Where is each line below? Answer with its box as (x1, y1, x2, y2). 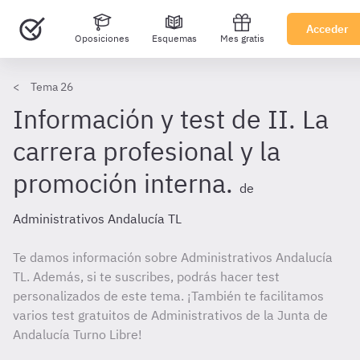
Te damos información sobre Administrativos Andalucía (13, 249, 333, 265)
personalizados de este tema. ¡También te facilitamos (13, 288, 324, 304)
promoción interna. (13, 166, 233, 200)
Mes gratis (219, 32, 264, 44)
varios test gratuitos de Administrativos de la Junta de (13, 307, 328, 323)
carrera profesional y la (13, 134, 280, 168)
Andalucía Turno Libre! (13, 326, 142, 342)
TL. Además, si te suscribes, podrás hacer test (13, 268, 280, 284)
